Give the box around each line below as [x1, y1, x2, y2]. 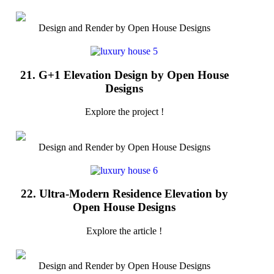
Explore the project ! [84, 106, 164, 117]
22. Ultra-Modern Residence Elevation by [20, 187, 228, 201]
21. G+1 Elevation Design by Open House [20, 68, 229, 81]
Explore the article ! [86, 226, 162, 236]
